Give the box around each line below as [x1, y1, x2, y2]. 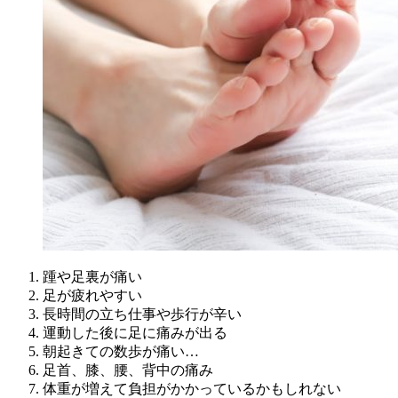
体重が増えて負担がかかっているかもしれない [43, 380, 341, 396]
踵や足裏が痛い [43, 268, 142, 284]
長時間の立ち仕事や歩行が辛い [43, 306, 242, 322]
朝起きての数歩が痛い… [43, 343, 199, 359]
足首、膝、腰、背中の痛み [43, 362, 213, 378]
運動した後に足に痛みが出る [43, 324, 227, 340]
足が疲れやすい [43, 287, 142, 303]
